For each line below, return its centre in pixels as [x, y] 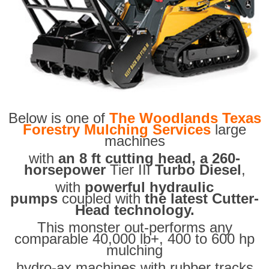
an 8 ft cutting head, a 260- [149, 159]
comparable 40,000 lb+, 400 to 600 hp [134, 239]
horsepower [65, 170]
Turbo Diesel [198, 170]
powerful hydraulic [149, 187]
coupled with [101, 199]
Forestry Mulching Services [117, 130]
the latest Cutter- [202, 199]
